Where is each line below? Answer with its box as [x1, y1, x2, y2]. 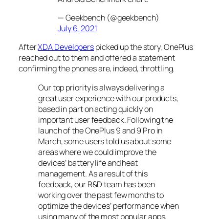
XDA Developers [38, 42, 94, 53]
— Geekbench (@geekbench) [58, 12, 159, 23]
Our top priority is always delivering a [38, 82, 165, 93]
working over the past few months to [38, 189, 164, 200]
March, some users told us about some [38, 135, 172, 147]
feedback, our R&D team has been [38, 178, 155, 190]
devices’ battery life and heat [38, 157, 138, 168]
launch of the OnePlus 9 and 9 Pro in [38, 125, 163, 136]
